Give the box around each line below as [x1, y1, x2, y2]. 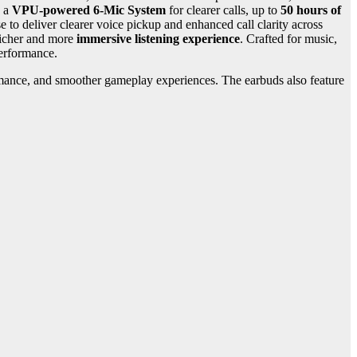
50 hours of [280, 3, 341, 18]
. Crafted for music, [240, 32, 337, 46]
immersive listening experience [76, 32, 240, 46]
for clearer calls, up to [166, 3, 280, 18]
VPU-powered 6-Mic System [12, 3, 166, 18]
